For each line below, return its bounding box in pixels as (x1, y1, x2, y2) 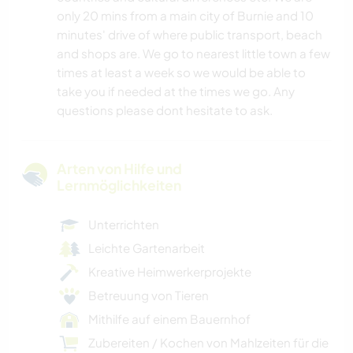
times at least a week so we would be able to (57, 65, 306, 80)
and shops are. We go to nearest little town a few (57, 46, 330, 61)
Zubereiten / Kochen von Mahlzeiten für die (88, 335, 329, 351)
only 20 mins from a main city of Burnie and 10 (57, 8, 314, 24)
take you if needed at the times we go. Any (57, 84, 295, 99)
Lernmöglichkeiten (57, 176, 181, 195)
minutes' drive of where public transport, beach (57, 27, 322, 43)
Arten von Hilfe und (57, 160, 182, 178)
